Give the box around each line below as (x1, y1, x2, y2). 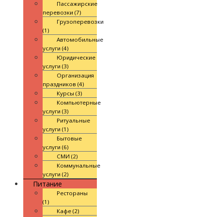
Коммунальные (57, 161, 101, 169)
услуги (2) (43, 170, 69, 178)
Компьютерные (57, 98, 101, 106)
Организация (57, 71, 94, 79)
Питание (33, 179, 62, 188)
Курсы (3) (57, 89, 83, 97)
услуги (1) (43, 125, 69, 133)
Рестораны (57, 189, 88, 197)
